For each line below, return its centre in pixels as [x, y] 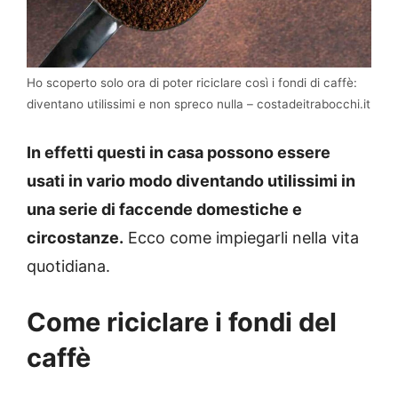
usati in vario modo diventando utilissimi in [191, 181]
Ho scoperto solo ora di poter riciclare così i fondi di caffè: [192, 83]
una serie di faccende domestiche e [164, 210]
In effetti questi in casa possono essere [179, 153]
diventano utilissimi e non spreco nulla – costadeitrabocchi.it [199, 104]
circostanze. [75, 238]
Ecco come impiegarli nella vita [241, 238]
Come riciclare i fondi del [182, 322]
